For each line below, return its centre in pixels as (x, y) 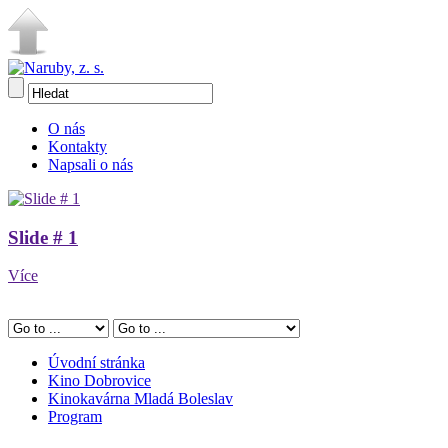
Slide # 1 (43, 237)
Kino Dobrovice (99, 381)
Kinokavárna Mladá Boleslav (140, 399)
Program (75, 417)
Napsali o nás (90, 164)
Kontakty (77, 146)
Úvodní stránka (96, 363)
